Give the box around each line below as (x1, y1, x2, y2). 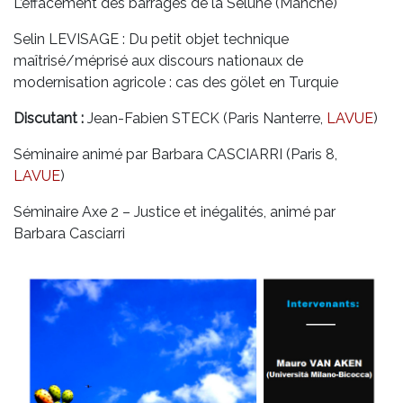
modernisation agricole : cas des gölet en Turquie (13, 74, 338, 92)
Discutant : (13, 110, 84, 128)
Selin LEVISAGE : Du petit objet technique (13, 31, 289, 49)
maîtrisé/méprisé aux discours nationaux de (13, 52, 303, 70)
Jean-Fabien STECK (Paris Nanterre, (84, 110, 327, 128)
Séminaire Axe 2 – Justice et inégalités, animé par (13, 203, 336, 221)
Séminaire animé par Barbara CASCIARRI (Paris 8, (13, 146, 337, 164)
